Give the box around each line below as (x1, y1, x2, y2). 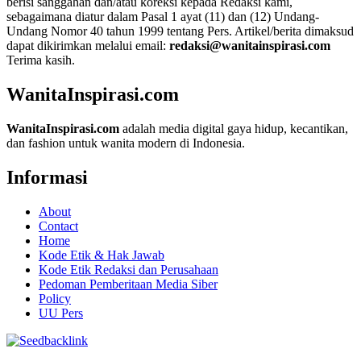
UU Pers (39, 305, 83, 320)
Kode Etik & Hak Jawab (39, 247, 164, 262)
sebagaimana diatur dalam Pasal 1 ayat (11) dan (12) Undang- (6, 10, 319, 24)
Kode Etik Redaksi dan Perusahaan (39, 262, 218, 276)
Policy (39, 291, 71, 305)
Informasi (6, 167, 88, 189)
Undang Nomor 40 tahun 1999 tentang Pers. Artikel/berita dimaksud (6, 24, 354, 39)
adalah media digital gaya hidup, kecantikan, (122, 122, 348, 136)
